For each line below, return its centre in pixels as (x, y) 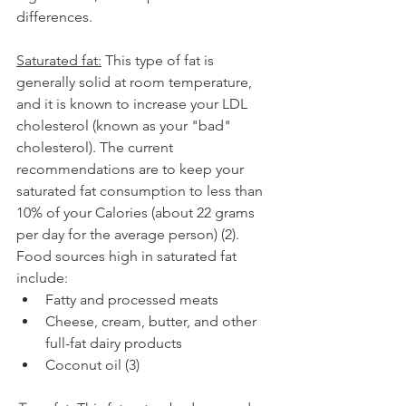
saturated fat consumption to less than (141, 190)
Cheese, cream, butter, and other (153, 321)
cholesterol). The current (97, 147)
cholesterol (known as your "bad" (126, 125)
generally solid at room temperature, (136, 82)
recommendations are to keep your (132, 169)
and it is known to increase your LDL (134, 103)
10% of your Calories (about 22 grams (137, 212)
